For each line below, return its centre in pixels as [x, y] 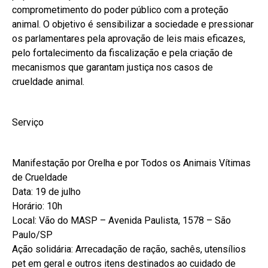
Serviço [28, 123]
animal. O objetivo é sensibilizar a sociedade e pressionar [133, 25]
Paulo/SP [32, 235]
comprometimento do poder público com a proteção [120, 10]
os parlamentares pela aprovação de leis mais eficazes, [129, 39]
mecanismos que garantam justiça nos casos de [112, 68]
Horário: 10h [37, 206]
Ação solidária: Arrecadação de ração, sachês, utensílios [129, 249]
